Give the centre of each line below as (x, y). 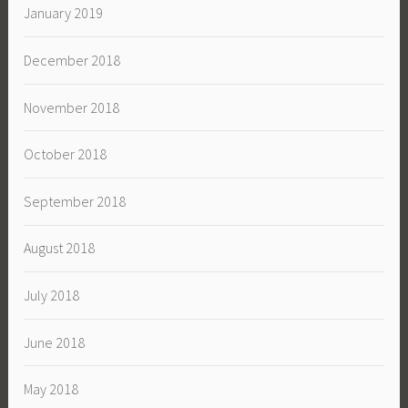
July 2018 (52, 295)
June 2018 (55, 342)
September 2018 (75, 201)
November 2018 (72, 107)
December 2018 (72, 60)
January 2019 (64, 13)
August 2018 (60, 248)
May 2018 (51, 389)
